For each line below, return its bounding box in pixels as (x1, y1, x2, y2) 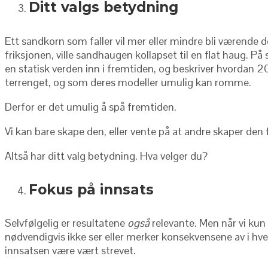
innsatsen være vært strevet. (5, 243, 136, 258)
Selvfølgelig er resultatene (5, 216, 127, 230)
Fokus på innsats (29, 181, 154, 198)
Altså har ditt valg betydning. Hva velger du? (5, 148, 208, 163)
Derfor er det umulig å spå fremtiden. (5, 99, 176, 114)
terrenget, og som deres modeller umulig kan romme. (5, 75, 251, 89)
